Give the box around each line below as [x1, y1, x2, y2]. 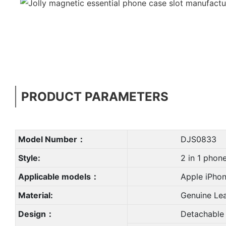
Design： [18, 208, 54, 219]
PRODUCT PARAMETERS [21, 89, 168, 104]
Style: [18, 152, 40, 163]
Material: [18, 190, 53, 200]
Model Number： [18, 134, 85, 144]
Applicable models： [18, 171, 99, 182]
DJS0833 [130, 134, 216, 144]
